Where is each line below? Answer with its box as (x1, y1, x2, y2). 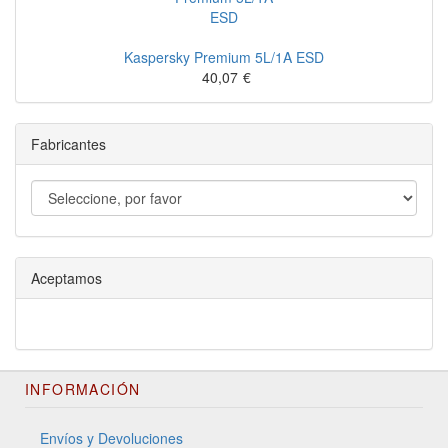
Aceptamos (31, 268, 102, 288)
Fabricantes (31, 134, 106, 154)
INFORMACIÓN (25, 379, 141, 399)
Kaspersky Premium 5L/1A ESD (124, 47, 324, 67)
